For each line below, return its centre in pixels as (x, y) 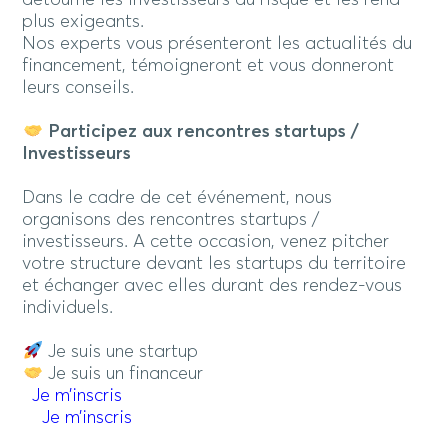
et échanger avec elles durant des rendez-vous (212, 286)
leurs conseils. (78, 87)
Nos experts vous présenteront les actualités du (217, 43)
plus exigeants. (83, 21)
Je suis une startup (232, 352)
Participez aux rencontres (161, 132)
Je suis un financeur (122, 374)
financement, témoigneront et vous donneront (208, 65)
